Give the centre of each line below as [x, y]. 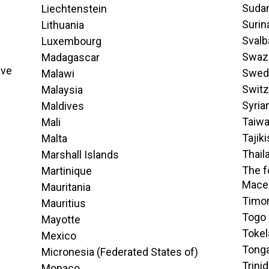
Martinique [66, 171]
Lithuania [62, 25]
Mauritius [63, 203]
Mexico [59, 236]
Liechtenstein [74, 9]
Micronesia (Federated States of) [119, 252]
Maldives [62, 106]
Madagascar [70, 57]
